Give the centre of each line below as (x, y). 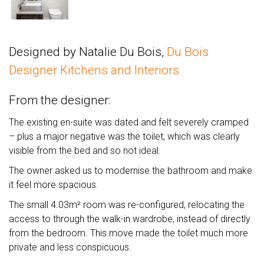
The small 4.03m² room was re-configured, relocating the (127, 205)
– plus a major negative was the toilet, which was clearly (124, 137)
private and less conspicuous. (70, 247)
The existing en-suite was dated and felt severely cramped (129, 123)
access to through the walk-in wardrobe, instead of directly (130, 219)
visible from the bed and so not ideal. (86, 151)
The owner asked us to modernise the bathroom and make (131, 171)
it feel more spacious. (54, 185)
